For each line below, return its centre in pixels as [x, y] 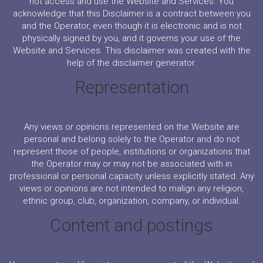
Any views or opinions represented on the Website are [131, 127]
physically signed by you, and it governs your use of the [131, 38]
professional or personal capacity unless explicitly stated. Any [131, 176]
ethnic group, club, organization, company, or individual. [131, 201]
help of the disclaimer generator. [131, 63]
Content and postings [131, 225]
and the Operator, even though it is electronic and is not [131, 26]
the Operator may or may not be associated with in [131, 164]
